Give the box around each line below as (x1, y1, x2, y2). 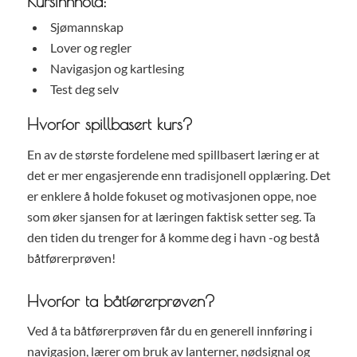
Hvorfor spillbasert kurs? (26, 115, 193, 134)
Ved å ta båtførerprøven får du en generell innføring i (26, 323, 312, 339)
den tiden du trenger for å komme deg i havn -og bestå (26, 229, 320, 245)
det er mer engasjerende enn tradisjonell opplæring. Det (26, 167, 331, 182)
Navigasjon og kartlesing (49, 61, 184, 76)
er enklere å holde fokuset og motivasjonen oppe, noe (26, 187, 316, 203)
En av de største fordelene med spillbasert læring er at (26, 146, 320, 162)
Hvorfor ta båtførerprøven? (26, 291, 215, 310)
